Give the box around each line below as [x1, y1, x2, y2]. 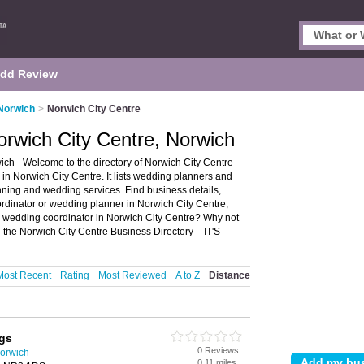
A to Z [175, 270, 200, 281]
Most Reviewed [98, 270, 167, 281]
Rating [60, 270, 89, 281]
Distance [209, 270, 250, 281]
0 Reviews [197, 345, 239, 355]
